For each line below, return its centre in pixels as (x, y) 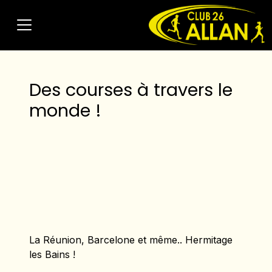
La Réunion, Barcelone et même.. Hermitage (131, 240)
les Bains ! (52, 254)
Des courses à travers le (131, 90)
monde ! (65, 110)
